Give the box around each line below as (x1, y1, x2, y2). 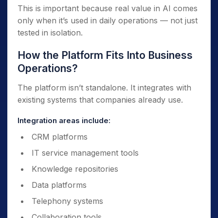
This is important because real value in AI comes (18, 3, 198, 14)
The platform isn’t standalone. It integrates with (18, 83, 191, 93)
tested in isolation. (18, 28, 83, 38)
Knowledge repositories (32, 164, 118, 174)
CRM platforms (32, 132, 88, 142)
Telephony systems (32, 196, 103, 206)
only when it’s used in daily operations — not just (18, 16, 198, 26)
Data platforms (32, 180, 87, 190)
